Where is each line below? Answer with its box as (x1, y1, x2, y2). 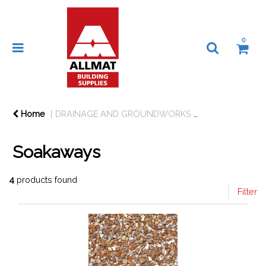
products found (14, 175, 77, 185)
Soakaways (12, 142, 100, 162)
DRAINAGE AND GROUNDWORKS (55, 109, 191, 119)
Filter (237, 186, 257, 197)
